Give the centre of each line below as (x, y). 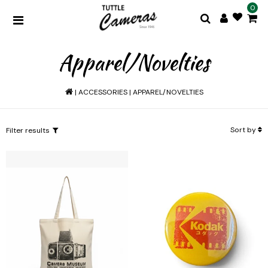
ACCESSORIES (103, 92)
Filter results (28, 130)
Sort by (244, 130)
